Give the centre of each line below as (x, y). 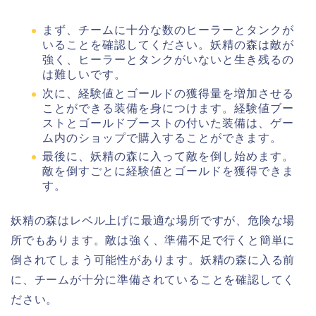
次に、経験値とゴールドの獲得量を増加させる (168, 93)
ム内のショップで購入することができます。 (162, 138)
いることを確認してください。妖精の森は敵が (168, 44)
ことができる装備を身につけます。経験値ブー (168, 108)
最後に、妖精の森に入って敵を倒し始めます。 (168, 157)
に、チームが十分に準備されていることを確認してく (153, 280)
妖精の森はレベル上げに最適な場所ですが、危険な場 (153, 221)
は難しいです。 (84, 74)
